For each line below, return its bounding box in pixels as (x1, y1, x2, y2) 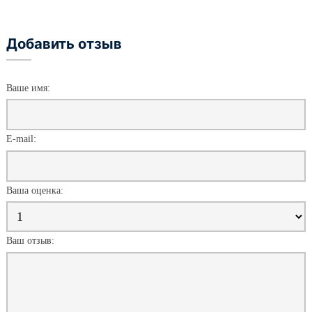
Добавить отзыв (6, 34, 122, 52)
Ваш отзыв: (6, 235, 54, 247)
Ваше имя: (6, 82, 50, 93)
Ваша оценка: (6, 185, 63, 196)
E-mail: (6, 134, 36, 145)
